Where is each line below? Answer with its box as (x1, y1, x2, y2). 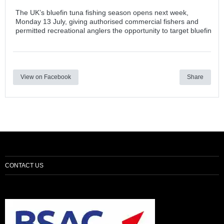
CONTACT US (5, 162, 43, 169)
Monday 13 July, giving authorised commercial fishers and (15, 17, 198, 25)
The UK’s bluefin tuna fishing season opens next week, (15, 8, 188, 16)
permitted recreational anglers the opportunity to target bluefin (15, 26, 211, 34)
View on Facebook (20, 73, 71, 80)
